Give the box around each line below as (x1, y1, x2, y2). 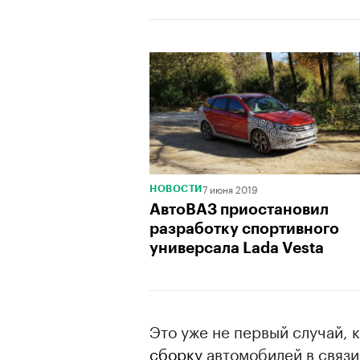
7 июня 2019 (202, 181, 258, 196)
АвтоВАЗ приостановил (149, 202, 329, 217)
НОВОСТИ (149, 184, 202, 194)
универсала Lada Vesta (149, 240, 324, 256)
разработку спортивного (149, 221, 339, 236)
